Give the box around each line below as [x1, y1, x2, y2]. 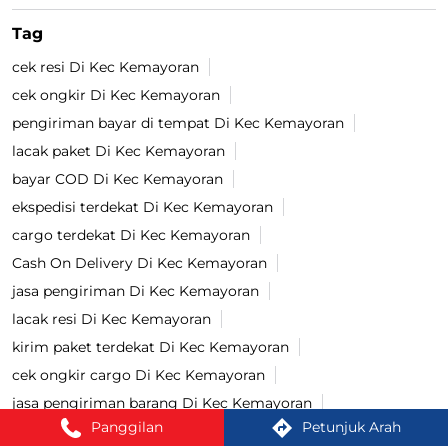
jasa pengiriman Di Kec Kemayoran [12, 281, 259, 300]
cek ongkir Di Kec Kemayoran [12, 85, 220, 104]
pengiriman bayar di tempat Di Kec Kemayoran [12, 113, 344, 132]
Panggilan [91, 418, 163, 436]
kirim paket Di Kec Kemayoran [12, 421, 226, 440]
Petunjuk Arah [301, 418, 401, 436]
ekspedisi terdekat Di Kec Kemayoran [12, 197, 273, 216]
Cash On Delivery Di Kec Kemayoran [12, 253, 267, 272]
